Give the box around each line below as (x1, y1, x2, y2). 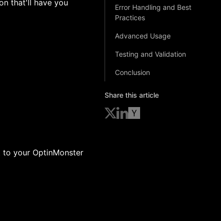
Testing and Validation (115, 50, 186, 58)
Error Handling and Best (115, 3, 191, 11)
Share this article (105, 91, 159, 99)
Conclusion (115, 68, 150, 76)
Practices (115, 13, 145, 22)
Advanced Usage (115, 32, 171, 40)
